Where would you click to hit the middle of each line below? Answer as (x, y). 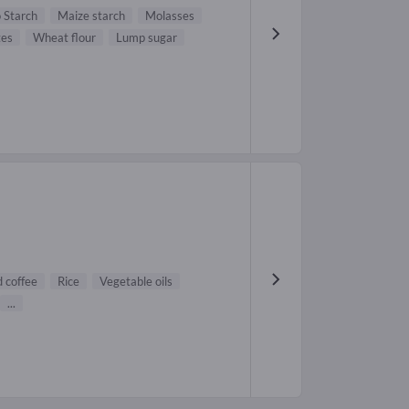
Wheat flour (64, 37)
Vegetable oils (136, 282)
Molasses (170, 15)
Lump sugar (147, 37)
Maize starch (91, 15)
